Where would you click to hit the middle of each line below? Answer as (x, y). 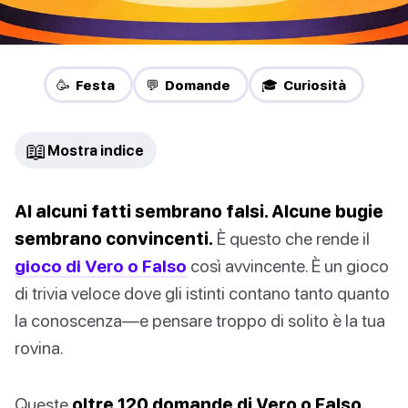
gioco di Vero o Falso (101, 266)
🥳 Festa (86, 85)
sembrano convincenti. (114, 239)
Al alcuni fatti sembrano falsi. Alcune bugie (199, 211)
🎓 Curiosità (304, 85)
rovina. (39, 348)
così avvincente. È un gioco (288, 266)
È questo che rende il (291, 239)
